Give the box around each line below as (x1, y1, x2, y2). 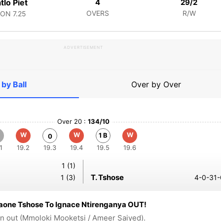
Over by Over (131, 79, 181, 89)
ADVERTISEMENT (63, 45, 104, 50)
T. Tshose (91, 173, 124, 182)
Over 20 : (57, 117, 88, 125)
